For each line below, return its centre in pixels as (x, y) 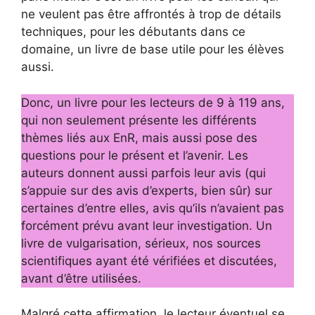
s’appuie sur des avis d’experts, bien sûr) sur (147, 190)
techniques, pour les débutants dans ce (133, 32)
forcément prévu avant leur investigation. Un (147, 225)
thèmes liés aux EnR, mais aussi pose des (139, 137)
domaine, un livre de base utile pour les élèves (153, 50)
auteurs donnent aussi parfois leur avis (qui (143, 173)
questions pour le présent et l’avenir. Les (135, 155)
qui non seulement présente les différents (139, 120)
